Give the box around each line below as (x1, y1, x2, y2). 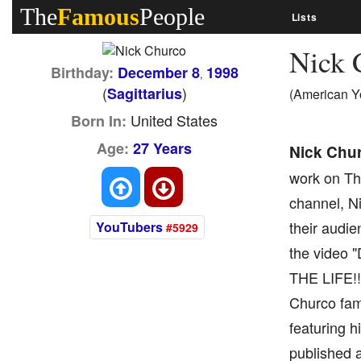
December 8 (117, 62, 200, 83)
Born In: (71, 110, 127, 131)
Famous (57, 3, 139, 30)
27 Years (133, 138, 193, 159)
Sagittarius (106, 83, 182, 104)
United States (127, 110, 218, 131)
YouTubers (95, 218, 163, 236)
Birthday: (50, 62, 114, 83)
